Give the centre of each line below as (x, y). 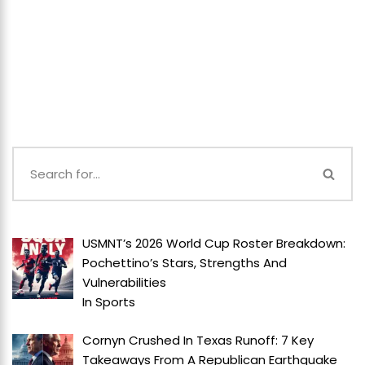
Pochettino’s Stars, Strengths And (185, 263)
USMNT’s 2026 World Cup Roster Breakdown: (214, 244)
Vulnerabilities (125, 283)
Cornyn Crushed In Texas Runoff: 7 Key (198, 340)
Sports (116, 302)
